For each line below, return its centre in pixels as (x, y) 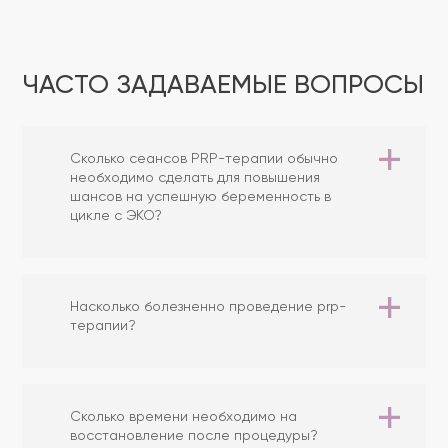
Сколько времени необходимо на (183, 417)
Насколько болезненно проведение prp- (208, 307)
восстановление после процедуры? (194, 436)
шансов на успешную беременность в (200, 197)
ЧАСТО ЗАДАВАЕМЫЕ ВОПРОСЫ (223, 86)
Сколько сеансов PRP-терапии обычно (204, 159)
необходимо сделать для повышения (195, 178)
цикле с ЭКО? (116, 216)
